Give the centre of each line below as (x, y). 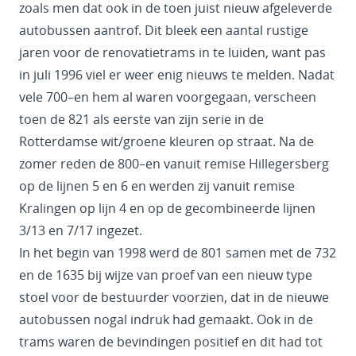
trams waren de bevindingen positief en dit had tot (171, 342)
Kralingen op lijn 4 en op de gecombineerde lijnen (167, 209)
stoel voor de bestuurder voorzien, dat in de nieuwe (174, 298)
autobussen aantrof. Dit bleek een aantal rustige (164, 31)
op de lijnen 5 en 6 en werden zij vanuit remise (157, 186)
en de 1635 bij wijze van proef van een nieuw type (166, 275)
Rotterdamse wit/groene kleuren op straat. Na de (166, 142)
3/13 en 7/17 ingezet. (81, 231)
